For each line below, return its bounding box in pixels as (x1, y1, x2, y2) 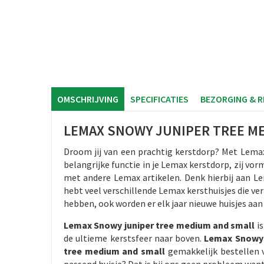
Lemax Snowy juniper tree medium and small (64, 219, 255, 231)
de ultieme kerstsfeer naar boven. (64, 232, 204, 244)
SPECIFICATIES (130, 93, 189, 105)
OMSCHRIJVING (57, 93, 118, 105)
